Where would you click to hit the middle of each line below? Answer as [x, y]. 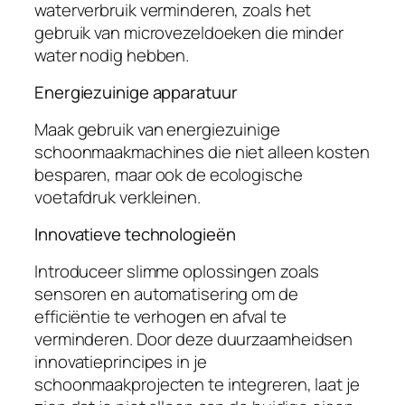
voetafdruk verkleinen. [118, 197]
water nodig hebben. [112, 55]
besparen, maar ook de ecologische [169, 174]
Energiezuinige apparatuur [136, 93]
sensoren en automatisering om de [166, 293]
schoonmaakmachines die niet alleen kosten [202, 151]
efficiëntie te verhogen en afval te [160, 316]
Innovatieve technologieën [135, 235]
